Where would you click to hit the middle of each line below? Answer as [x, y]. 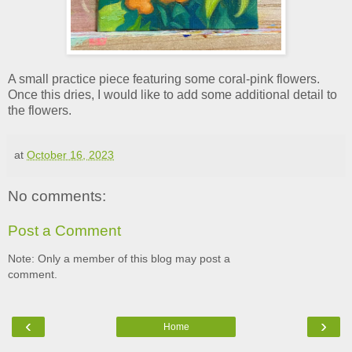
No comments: [57, 196]
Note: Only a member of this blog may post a [119, 258]
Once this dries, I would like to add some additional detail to [172, 94]
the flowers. [41, 110]
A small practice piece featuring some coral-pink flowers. [164, 79]
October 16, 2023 [70, 154]
